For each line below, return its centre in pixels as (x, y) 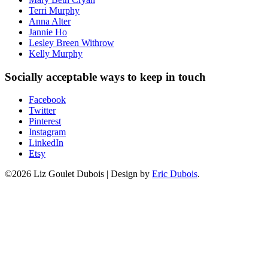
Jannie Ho (48, 32)
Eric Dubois (175, 174)
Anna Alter (50, 21)
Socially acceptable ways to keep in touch (105, 77)
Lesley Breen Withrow (71, 42)
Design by (131, 174)
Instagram (47, 132)
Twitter (42, 111)
